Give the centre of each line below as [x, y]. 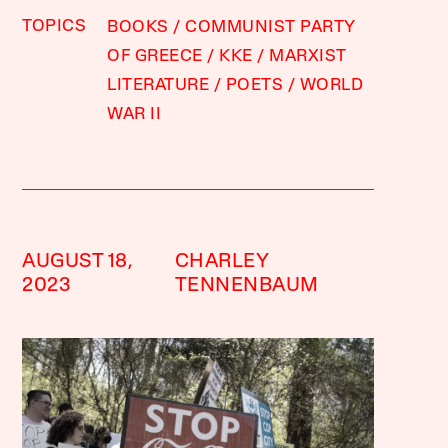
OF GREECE [155, 56]
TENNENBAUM [246, 285]
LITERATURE [158, 85]
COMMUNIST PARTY [270, 27]
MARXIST [308, 56]
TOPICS [54, 26]
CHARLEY [221, 261]
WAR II [134, 114]
